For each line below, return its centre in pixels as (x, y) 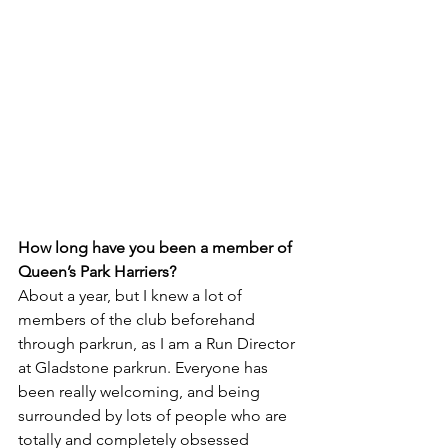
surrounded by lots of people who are (154, 416)
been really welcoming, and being (141, 392)
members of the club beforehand (138, 320)
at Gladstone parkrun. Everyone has (145, 368)
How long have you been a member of (157, 248)
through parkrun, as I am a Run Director (158, 344)
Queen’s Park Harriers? (97, 272)
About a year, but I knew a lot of (132, 296)
